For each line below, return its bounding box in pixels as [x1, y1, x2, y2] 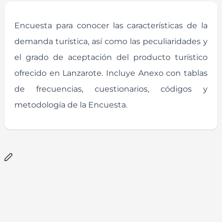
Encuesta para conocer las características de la [14, 20, 208, 30]
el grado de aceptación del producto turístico [14, 52, 208, 62]
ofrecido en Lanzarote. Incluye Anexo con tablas [14, 68, 208, 78]
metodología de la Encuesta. [14, 100, 127, 110]
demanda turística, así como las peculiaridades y [14, 36, 208, 46]
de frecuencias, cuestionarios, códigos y [14, 84, 208, 94]
